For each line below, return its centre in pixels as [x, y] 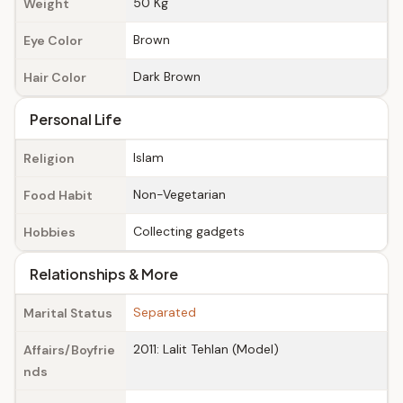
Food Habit [58, 195]
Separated [165, 312]
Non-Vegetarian [179, 194]
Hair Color [55, 77]
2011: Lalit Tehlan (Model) [206, 349]
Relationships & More [104, 274]
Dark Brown [167, 76]
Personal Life [76, 119]
